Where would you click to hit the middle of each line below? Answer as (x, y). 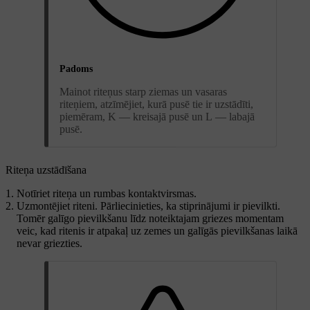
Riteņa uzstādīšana (46, 170)
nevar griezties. (49, 244)
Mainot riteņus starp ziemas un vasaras (143, 92)
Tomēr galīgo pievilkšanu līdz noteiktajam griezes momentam (150, 219)
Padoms (76, 69)
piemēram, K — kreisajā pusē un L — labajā (157, 117)
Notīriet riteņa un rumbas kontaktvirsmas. (107, 194)
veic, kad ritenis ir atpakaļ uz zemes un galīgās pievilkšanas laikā (157, 231)
